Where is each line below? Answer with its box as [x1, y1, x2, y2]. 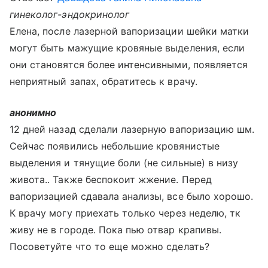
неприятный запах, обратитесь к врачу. [10, 75, 197, 87]
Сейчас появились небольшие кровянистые [10, 140, 220, 152]
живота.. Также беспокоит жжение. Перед [10, 173, 212, 185]
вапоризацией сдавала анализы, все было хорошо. [10, 190, 254, 202]
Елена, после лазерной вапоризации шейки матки [10, 25, 249, 37]
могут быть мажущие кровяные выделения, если [10, 42, 245, 54]
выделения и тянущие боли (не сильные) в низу [10, 157, 239, 169]
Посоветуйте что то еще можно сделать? [10, 240, 209, 252]
